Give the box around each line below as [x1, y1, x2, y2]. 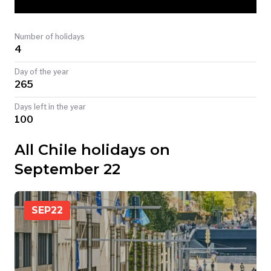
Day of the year [15, 67, 69, 77]
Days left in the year [15, 102, 86, 112]
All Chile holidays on [15, 141, 170, 159]
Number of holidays [15, 32, 85, 41]
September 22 [15, 160, 120, 178]
